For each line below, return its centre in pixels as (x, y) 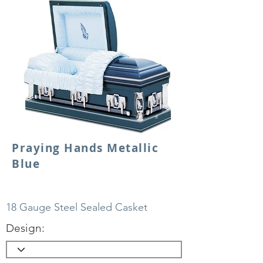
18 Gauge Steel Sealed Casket (77, 207)
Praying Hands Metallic (85, 148)
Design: (25, 228)
